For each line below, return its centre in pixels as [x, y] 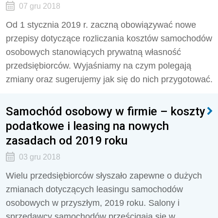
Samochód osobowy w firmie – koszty [106, 111]
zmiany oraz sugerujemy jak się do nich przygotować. [109, 79]
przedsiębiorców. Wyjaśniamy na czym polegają [99, 66]
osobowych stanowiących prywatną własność [93, 52]
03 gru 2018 [39, 157]
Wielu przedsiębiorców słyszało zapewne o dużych [104, 176]
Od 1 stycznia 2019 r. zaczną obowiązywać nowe [101, 25]
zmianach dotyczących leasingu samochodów [94, 189]
